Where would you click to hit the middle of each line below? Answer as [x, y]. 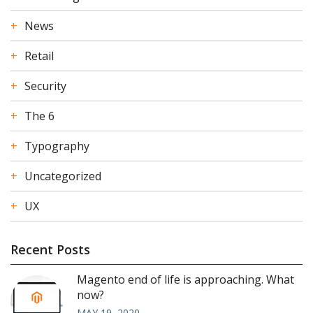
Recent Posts [50, 250]
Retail [39, 56]
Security [45, 86]
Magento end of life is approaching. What [185, 280]
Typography [57, 146]
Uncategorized [63, 176]
